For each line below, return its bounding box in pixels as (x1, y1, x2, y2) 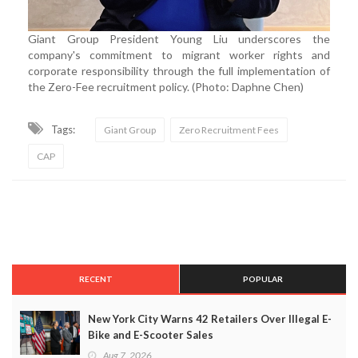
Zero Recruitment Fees (179, 123, 279, 136)
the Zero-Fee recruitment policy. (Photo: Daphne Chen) (28, 79, 304, 93)
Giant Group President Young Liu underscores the (28, 31, 330, 46)
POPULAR (243, 273, 283, 284)
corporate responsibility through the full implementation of (28, 63, 330, 78)
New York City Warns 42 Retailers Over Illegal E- (88, 312, 332, 325)
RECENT (78, 273, 113, 284)
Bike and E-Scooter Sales (88, 328, 213, 341)
